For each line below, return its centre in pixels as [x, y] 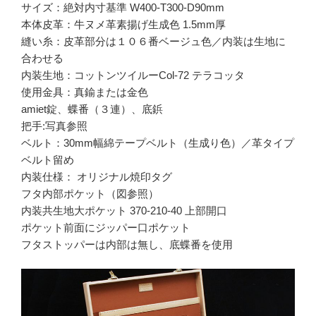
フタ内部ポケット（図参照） [90, 193]
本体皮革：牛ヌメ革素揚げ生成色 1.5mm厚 [123, 24]
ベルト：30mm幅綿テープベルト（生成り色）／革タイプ [158, 142]
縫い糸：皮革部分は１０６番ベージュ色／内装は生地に [153, 41]
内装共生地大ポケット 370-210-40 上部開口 [124, 210]
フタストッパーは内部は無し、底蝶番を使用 [127, 244]
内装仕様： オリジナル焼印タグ [97, 176]
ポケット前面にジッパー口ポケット [106, 227]
